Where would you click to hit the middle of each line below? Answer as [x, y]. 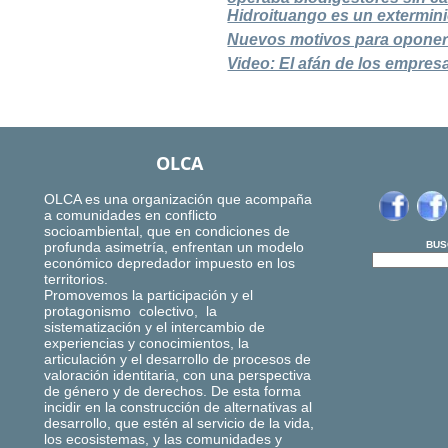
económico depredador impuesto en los [169, 263]
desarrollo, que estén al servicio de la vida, [179, 423]
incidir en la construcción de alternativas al [178, 407]
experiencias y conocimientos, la [146, 343]
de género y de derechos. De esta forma [172, 391]
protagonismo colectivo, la [130, 311]
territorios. [76, 279]
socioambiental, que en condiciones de [167, 231]
